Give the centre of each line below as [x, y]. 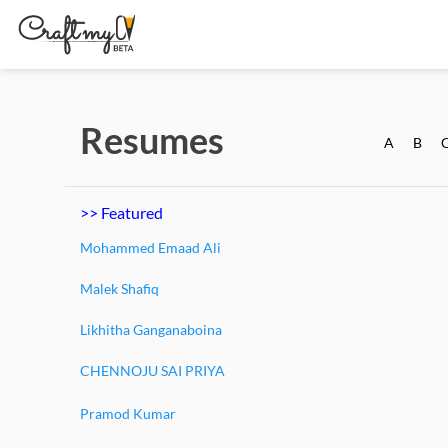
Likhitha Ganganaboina [151, 329]
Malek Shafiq [119, 288]
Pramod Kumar [128, 413]
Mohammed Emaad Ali [150, 247]
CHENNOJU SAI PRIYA [152, 370]
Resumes [152, 140]
